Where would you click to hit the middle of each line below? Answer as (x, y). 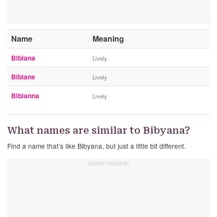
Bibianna (25, 96)
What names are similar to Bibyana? (99, 131)
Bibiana (23, 58)
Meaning (108, 39)
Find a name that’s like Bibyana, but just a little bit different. (97, 146)
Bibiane (23, 77)
